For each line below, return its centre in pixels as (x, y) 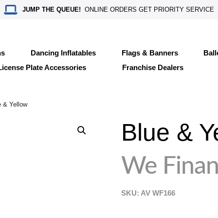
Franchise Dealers (153, 67)
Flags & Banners (150, 53)
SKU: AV (137, 193)
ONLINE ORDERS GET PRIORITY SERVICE (148, 9)
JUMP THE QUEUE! (52, 9)
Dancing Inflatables (63, 53)
